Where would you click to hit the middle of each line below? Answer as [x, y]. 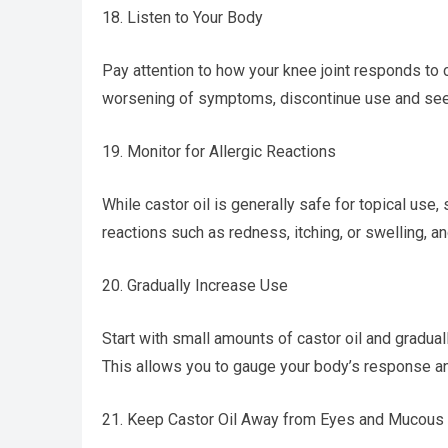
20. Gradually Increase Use [195, 285]
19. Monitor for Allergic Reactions [219, 151]
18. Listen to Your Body [182, 17]
